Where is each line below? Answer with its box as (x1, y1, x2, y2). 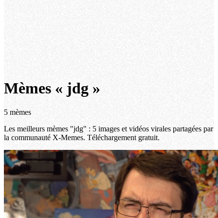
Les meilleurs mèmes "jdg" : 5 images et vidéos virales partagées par (4, 124, 213, 133)
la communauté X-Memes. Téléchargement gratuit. (4, 133, 160, 142)
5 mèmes (4, 108, 31, 116)
